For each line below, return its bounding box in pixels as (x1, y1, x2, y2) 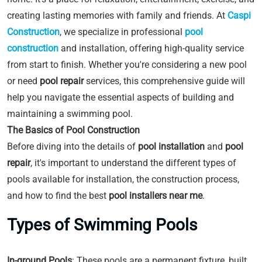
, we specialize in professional (60, 26, 185, 37)
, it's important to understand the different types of (30, 157, 236, 168)
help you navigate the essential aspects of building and (7, 92, 234, 103)
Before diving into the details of (7, 141, 138, 152)
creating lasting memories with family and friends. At (7, 10, 227, 21)
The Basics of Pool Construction (7, 125, 140, 136)
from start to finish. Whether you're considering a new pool (7, 59, 247, 70)
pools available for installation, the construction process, (7, 174, 239, 185)
